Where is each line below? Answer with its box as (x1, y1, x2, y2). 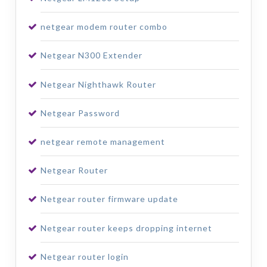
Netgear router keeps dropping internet (40, 222, 212, 233)
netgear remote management (40, 136, 165, 147)
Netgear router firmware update (40, 194, 178, 204)
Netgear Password (40, 107, 120, 118)
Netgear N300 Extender (40, 50, 142, 61)
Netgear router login (40, 251, 129, 262)
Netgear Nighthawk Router (40, 79, 156, 89)
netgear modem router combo (40, 21, 167, 32)
